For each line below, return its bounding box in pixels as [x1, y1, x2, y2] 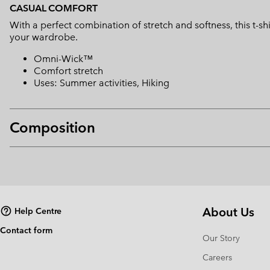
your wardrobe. [10, 31, 78, 43]
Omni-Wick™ [34, 53, 93, 65]
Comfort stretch [34, 65, 103, 77]
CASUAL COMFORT [10, 2, 98, 14]
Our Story [202, 233, 240, 244]
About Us [202, 205, 254, 220]
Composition [10, 119, 95, 137]
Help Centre [14, 205, 61, 216]
